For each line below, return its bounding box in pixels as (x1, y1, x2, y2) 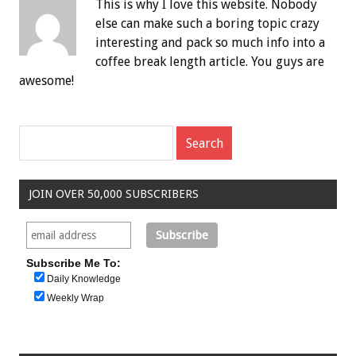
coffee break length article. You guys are (95, 54, 324, 70)
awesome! (19, 73, 74, 89)
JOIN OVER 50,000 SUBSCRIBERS (28, 188, 199, 201)
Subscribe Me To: (26, 257, 121, 270)
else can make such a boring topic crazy (95, 16, 319, 32)
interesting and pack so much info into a (95, 35, 325, 51)
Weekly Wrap (47, 292, 104, 304)
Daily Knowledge (47, 273, 121, 285)
